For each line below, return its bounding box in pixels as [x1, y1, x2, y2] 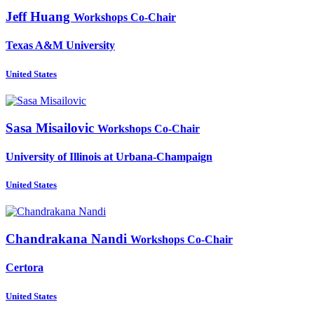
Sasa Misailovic [6, 120, 97, 135]
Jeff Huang [6, 9, 74, 25]
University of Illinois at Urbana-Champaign [6, 150, 212, 163]
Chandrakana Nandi [6, 231, 130, 247]
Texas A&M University [6, 39, 115, 52]
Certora [6, 261, 43, 274]
